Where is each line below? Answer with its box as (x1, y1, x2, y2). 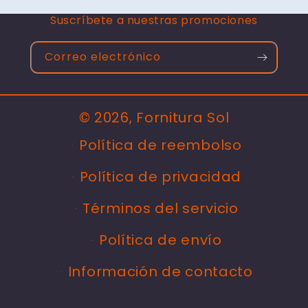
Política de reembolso (79, 135, 242, 155)
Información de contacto (67, 262, 253, 282)
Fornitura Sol (136, 108, 230, 128)
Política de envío (98, 230, 222, 250)
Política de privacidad (79, 167, 242, 187)
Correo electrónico (45, 49, 161, 65)
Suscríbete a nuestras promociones (50, 12, 258, 29)
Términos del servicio (82, 199, 239, 219)
